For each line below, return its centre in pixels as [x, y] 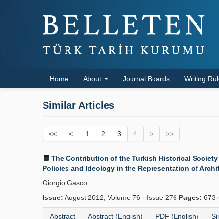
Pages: [190, 197]
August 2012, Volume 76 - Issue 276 [121, 197]
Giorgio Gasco [65, 183]
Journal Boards [146, 79]
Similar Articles [78, 105]
